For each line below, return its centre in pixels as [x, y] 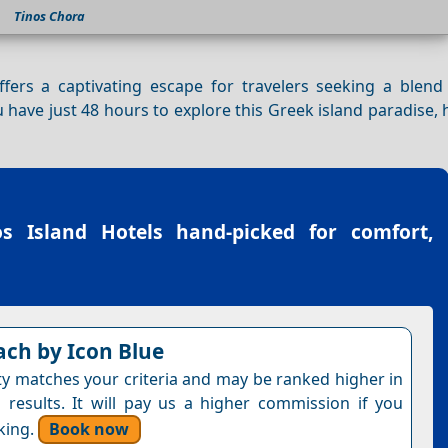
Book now [89, 429]
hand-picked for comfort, [298, 232]
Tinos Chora [49, 16]
